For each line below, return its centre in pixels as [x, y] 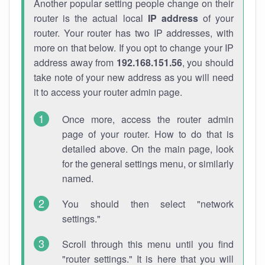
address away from [75, 62]
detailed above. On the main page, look [148, 149]
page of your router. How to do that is [148, 134]
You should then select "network [148, 204]
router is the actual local [91, 18]
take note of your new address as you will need [134, 77]
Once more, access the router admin [148, 119]
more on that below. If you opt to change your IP [134, 48]
